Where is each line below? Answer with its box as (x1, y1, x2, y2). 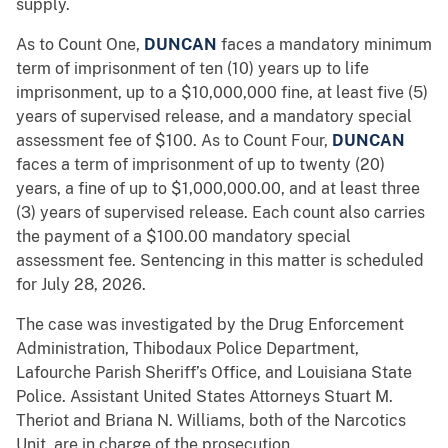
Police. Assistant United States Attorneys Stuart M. (16, 387, 393, 407)
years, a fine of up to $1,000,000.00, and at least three (16, 179, 420, 199)
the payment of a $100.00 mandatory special (16, 227, 351, 247)
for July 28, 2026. (16, 275, 146, 295)
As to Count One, (16, 35, 144, 55)
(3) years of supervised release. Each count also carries (16, 203, 425, 223)
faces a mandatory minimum (217, 35, 432, 55)
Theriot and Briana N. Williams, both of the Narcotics (16, 411, 406, 431)
